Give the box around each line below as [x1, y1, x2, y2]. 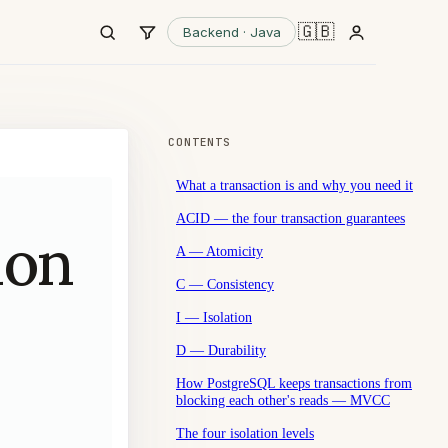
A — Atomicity [176, 242, 263, 259]
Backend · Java [182, 23, 281, 40]
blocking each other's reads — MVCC [176, 391, 390, 408]
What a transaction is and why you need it [176, 176, 413, 193]
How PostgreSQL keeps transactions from [176, 374, 412, 391]
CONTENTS [168, 135, 232, 150]
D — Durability [176, 341, 266, 358]
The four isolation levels [176, 424, 314, 441]
